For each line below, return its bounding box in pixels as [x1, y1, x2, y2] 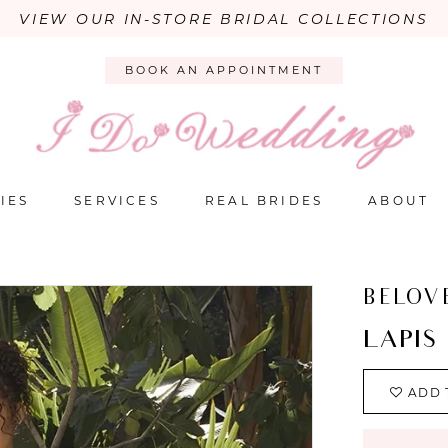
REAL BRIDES [204, 193, 324, 209]
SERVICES [74, 193, 160, 209]
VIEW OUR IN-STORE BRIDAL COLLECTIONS [19, 10, 429, 28]
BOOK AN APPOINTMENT [125, 63, 323, 78]
